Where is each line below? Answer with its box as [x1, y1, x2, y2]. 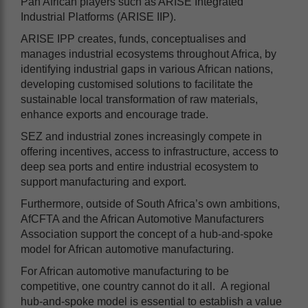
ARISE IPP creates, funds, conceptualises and [21, 32, 246, 45]
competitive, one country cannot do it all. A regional [21, 280, 270, 292]
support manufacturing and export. [21, 175, 186, 188]
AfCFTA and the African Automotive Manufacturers [21, 212, 264, 225]
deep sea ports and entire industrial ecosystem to [21, 160, 258, 173]
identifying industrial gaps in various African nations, [21, 63, 273, 75]
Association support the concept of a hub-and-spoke [21, 228, 273, 240]
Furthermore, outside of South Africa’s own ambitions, [21, 197, 280, 210]
